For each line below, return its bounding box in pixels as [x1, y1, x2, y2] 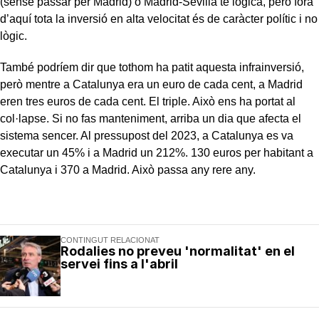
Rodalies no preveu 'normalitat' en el [61, 243, 295, 258]
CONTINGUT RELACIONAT [61, 235, 159, 244]
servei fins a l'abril [61, 256, 178, 271]
